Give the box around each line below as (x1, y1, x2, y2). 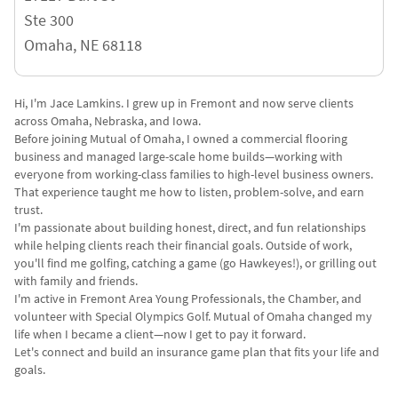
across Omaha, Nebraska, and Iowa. (14, 113, 201, 129)
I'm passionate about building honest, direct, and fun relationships (14, 219, 366, 235)
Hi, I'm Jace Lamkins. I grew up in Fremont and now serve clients (14, 95, 354, 111)
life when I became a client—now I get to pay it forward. (14, 326, 306, 342)
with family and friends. (14, 273, 138, 289)
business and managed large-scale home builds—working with (14, 148, 343, 164)
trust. (14, 202, 43, 218)
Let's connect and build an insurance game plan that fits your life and (14, 344, 379, 360)
